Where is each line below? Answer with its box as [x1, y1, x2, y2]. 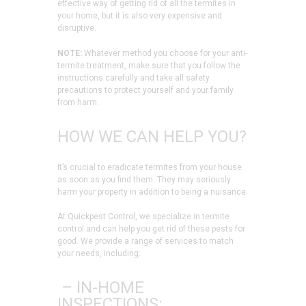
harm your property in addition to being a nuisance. [57, 186, 248, 197]
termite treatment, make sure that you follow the [57, 60, 240, 70]
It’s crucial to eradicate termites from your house [57, 162, 242, 172]
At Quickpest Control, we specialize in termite [57, 212, 229, 222]
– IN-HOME [57, 278, 144, 298]
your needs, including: [57, 249, 141, 259]
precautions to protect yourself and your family [57, 85, 234, 95]
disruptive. [57, 23, 96, 33]
